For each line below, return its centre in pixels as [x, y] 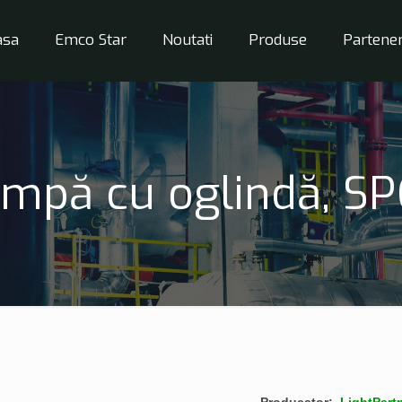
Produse [278, 40]
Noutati [188, 40]
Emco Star [91, 40]
